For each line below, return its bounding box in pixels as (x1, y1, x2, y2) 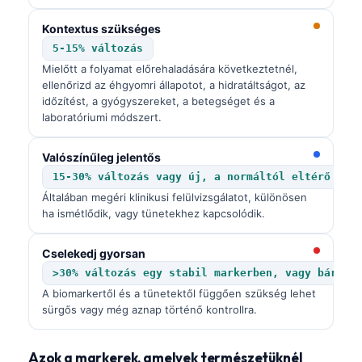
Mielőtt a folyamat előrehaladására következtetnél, (42, 62, 297, 76)
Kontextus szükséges (42, 22, 161, 36)
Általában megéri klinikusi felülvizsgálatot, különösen (42, 191, 307, 204)
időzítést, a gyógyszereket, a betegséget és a (42, 95, 275, 108)
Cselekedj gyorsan (42, 246, 145, 261)
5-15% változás (53, 42, 143, 55)
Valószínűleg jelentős (42, 150, 161, 165)
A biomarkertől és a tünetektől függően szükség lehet (42, 287, 316, 301)
